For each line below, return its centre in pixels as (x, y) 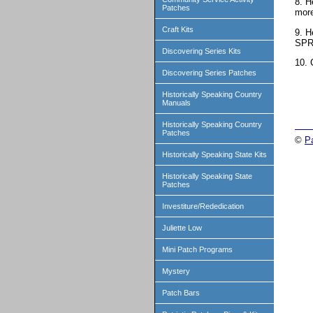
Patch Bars (181, 293)
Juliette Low (182, 228)
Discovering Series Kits (202, 51)
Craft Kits (178, 29)
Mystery (176, 271)
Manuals (176, 103)
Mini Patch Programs (197, 249)
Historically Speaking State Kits (214, 154)
